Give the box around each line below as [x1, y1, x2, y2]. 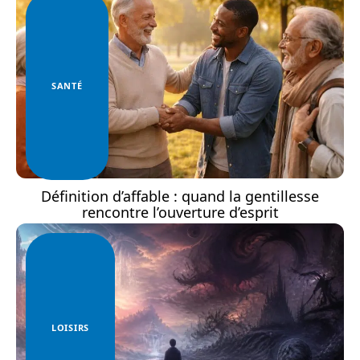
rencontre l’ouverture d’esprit [81, 202, 279, 222]
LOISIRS [51, 321, 89, 333]
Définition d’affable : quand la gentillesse [41, 186, 319, 206]
